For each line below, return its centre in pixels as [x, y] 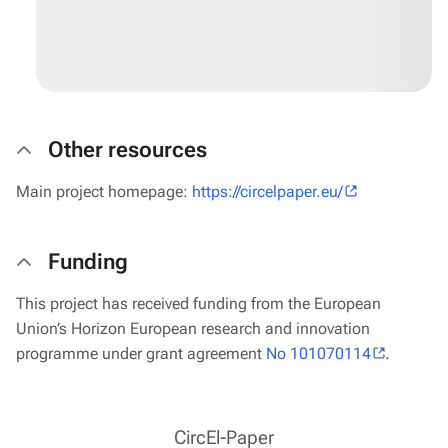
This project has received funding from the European [198, 303]
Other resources [127, 149]
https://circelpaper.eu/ [267, 191]
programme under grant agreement [141, 353]
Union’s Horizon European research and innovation [193, 328]
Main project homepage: [104, 191]
